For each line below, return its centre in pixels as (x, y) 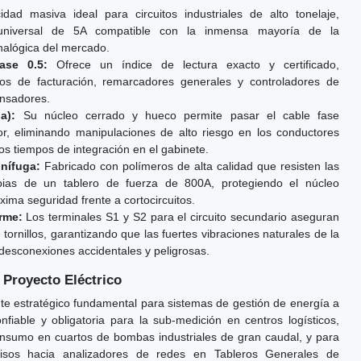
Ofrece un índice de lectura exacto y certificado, (193, 65)
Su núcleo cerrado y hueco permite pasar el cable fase (178, 116)
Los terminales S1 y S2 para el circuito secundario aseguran (181, 217)
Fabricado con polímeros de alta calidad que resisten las (190, 166)
